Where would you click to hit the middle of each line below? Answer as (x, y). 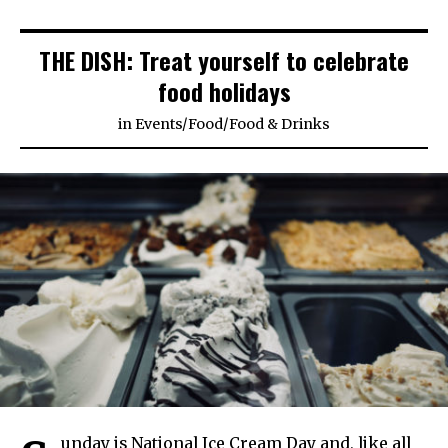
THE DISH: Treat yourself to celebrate (224, 60)
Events (158, 124)
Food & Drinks (279, 124)
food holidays (224, 91)
